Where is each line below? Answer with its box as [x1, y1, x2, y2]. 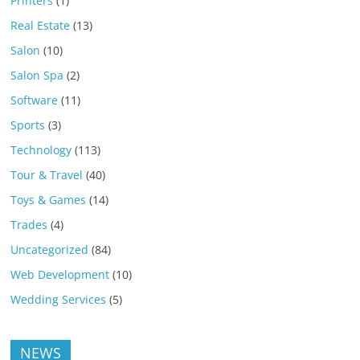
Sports [10, 117, 46, 133]
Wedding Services [10, 291, 107, 307]
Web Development [10, 266, 110, 282]
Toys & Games [10, 191, 87, 207]
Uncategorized [10, 241, 89, 257]
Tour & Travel [10, 166, 84, 182]
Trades [10, 216, 48, 232]
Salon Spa [10, 67, 64, 83]
